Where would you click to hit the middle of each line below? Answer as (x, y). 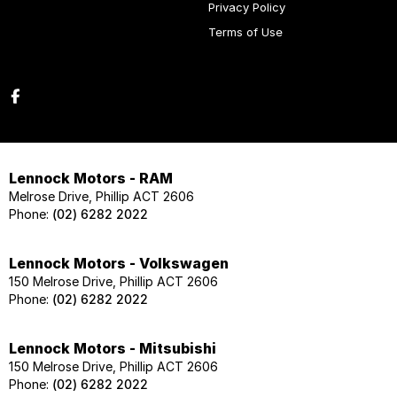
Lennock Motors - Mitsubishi (113, 349)
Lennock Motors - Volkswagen (119, 264)
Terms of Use (245, 32)
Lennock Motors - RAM (91, 179)
